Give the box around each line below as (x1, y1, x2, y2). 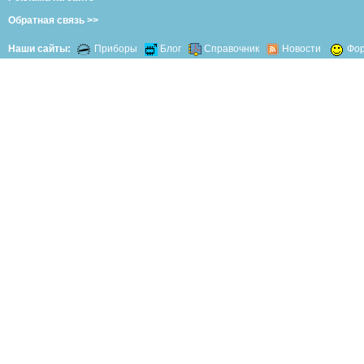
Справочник (201, 43, 262, 55)
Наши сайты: (8, 43, 71, 55)
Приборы (94, 43, 140, 55)
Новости (279, 43, 323, 55)
